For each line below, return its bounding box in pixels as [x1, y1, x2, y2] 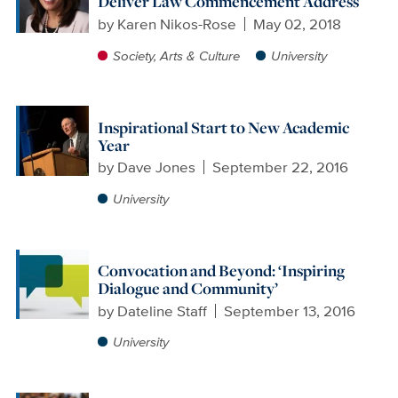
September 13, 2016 [224, 299, 356, 322]
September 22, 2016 [212, 156, 349, 179]
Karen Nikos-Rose [116, 13, 236, 36]
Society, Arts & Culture [112, 45, 240, 65]
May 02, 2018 [253, 13, 342, 36]
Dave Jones [116, 156, 195, 179]
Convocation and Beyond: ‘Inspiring [97, 259, 345, 282]
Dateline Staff [116, 299, 207, 322]
